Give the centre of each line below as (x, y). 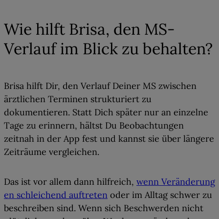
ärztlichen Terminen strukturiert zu (78, 99)
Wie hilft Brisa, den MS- (89, 29)
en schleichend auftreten (56, 195)
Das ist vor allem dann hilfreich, (70, 182)
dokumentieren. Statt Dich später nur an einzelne (106, 112)
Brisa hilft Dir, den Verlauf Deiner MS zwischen (100, 86)
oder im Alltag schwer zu (160, 195)
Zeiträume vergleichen (51, 152)
